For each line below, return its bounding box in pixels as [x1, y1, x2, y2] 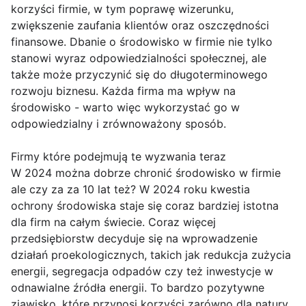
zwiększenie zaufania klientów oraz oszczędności [11, 18, 269, 32]
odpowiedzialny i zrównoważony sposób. [11, 116, 226, 130]
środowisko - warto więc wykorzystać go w [11, 100, 240, 114]
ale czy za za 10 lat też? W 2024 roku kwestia [11, 182, 250, 196]
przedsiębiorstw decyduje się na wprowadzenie [11, 231, 258, 245]
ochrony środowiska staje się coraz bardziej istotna [11, 198, 279, 212]
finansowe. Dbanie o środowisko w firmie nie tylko [11, 34, 273, 48]
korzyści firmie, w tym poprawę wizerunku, [11, 1, 234, 16]
